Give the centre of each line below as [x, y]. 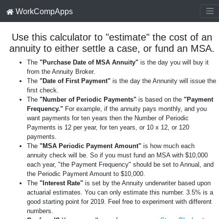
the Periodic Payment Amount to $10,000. [86, 174]
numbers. [40, 211]
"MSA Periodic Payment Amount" [90, 146]
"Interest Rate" [61, 183]
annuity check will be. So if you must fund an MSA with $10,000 [117, 155]
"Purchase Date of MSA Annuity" [89, 62]
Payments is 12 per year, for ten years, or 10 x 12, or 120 [108, 127]
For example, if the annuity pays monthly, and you [135, 109]
